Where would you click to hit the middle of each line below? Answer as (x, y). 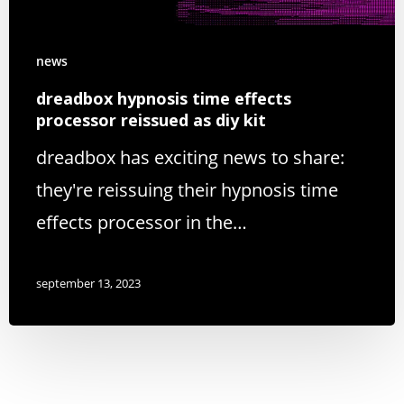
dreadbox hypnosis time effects (164, 98)
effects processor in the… (142, 222)
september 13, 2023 (88, 284)
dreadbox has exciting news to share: (190, 157)
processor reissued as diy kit (151, 119)
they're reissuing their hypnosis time (187, 189)
